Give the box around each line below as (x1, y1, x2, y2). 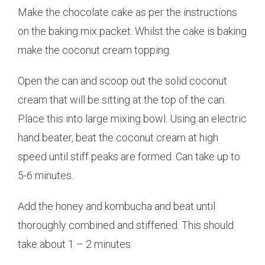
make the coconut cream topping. (18, 43, 171, 56)
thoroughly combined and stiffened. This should (18, 218, 234, 231)
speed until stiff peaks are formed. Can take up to (18, 150, 240, 163)
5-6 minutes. (18, 169, 73, 182)
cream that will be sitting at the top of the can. (18, 93, 226, 106)
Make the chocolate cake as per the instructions (18, 5, 237, 18)
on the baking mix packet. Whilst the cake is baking (18, 24, 247, 37)
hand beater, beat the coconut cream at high (18, 131, 218, 144)
